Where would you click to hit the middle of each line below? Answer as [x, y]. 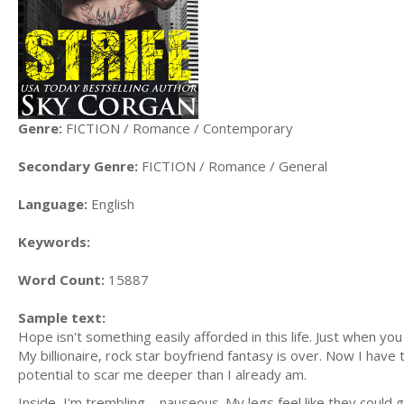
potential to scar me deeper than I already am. [162, 374]
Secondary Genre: [78, 165]
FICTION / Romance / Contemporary [178, 128]
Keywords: [54, 241]
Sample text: [62, 317]
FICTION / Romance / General [233, 165]
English [111, 203]
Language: [53, 203]
